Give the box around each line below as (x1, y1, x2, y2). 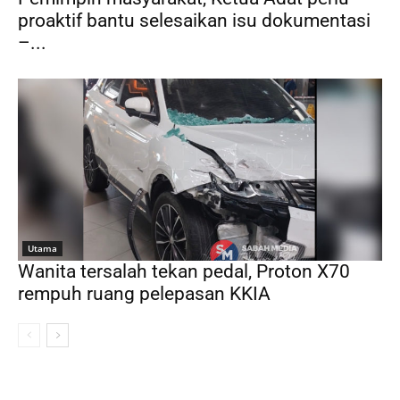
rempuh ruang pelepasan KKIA (18, 282, 271, 304)
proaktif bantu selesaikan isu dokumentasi (18, 9, 371, 31)
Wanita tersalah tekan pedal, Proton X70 (18, 260, 350, 282)
